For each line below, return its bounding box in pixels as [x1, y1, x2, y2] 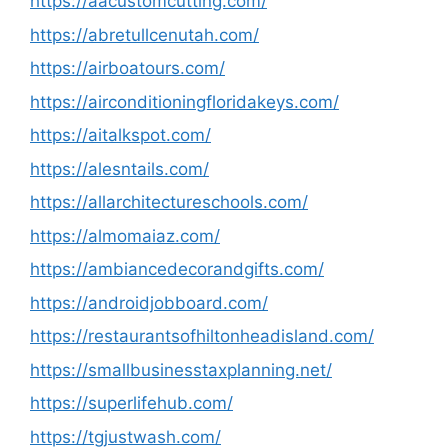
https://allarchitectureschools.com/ [30, 192, 308, 212]
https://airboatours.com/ [30, 58, 225, 78]
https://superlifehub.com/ [30, 393, 233, 413]
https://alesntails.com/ [30, 158, 209, 179]
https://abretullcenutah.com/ [30, 24, 259, 45]
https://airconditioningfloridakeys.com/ [30, 91, 339, 112]
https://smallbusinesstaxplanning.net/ [30, 359, 332, 380]
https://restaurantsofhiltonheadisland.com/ [30, 326, 374, 346]
